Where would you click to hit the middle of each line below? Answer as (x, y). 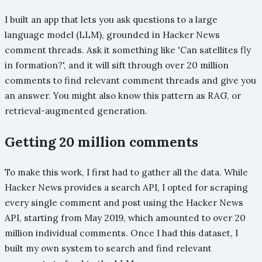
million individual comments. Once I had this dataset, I (121, 233)
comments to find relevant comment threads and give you (130, 81)
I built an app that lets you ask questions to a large (111, 20)
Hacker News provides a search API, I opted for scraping (126, 187)
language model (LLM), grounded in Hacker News (112, 35)
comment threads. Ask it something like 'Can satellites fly (128, 50)
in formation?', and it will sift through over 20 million (117, 65)
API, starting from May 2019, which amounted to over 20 (125, 218)
